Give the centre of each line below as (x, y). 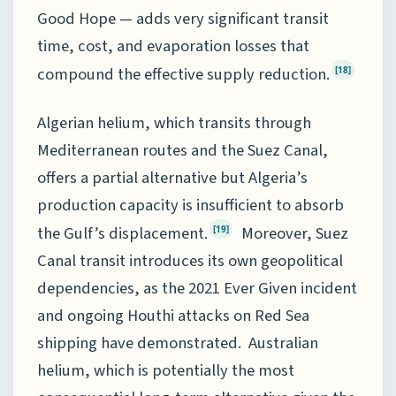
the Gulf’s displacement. (122, 234)
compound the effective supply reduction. (183, 75)
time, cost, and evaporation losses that (173, 46)
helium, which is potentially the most (166, 371)
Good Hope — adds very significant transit (183, 19)
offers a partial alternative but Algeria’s (172, 177)
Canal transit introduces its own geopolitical (190, 261)
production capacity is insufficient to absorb (190, 205)
